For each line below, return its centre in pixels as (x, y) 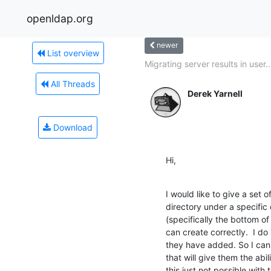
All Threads (72, 83)
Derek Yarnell (215, 93)
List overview (72, 53)
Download (72, 127)
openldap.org (60, 18)
